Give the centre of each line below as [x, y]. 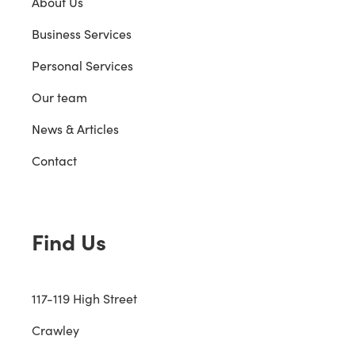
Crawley [55, 330]
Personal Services [82, 65]
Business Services [82, 33]
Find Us [69, 241]
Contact [54, 160]
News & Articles [75, 128]
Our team [59, 97]
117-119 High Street [84, 298]
